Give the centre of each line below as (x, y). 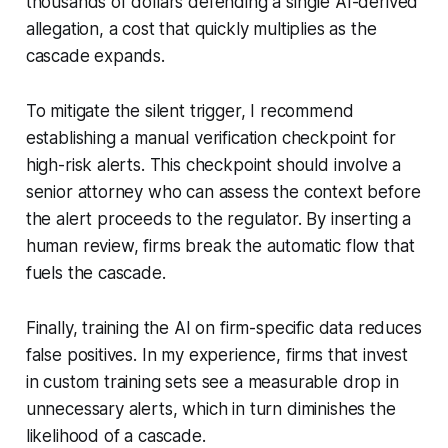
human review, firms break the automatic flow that (220, 245)
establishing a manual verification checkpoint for (210, 137)
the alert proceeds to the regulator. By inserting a (218, 218)
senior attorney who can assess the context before (223, 191)
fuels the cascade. (95, 272)
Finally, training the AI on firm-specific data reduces (223, 327)
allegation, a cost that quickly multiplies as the (201, 28)
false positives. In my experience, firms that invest (216, 354)
